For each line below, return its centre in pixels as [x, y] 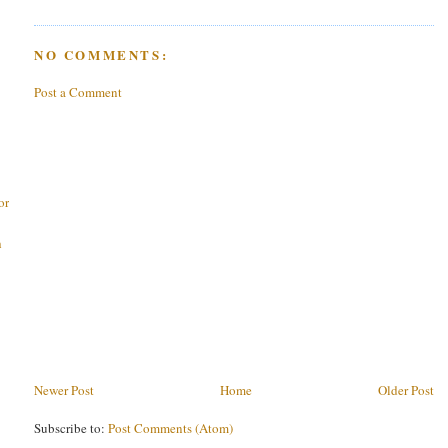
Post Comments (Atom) [170, 428]
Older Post [406, 390]
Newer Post [64, 390]
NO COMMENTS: [101, 54]
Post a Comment [78, 92]
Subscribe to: [71, 428]
